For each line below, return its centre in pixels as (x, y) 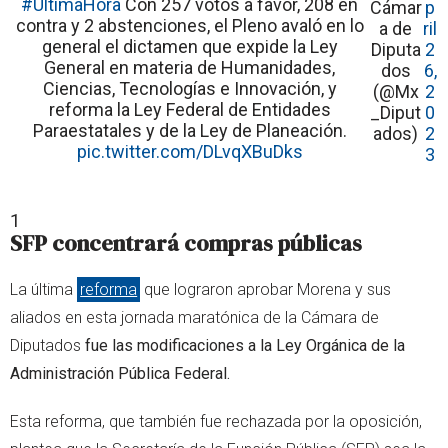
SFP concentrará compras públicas (186, 243)
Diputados (47, 345)
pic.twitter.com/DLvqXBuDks (189, 151)
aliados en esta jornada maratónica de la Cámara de (194, 317)
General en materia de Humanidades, (190, 67)
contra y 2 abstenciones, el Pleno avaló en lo (189, 25)
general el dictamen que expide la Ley (189, 46)
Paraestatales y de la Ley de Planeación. (189, 130)
